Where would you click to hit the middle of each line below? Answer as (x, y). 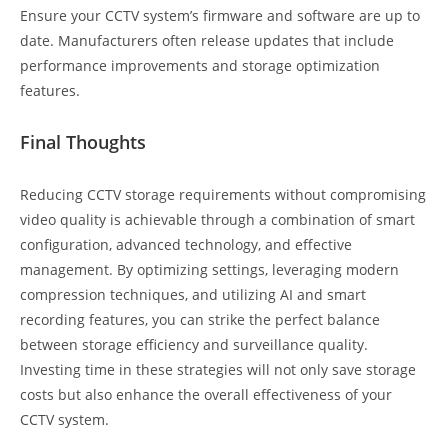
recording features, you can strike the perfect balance (200, 319)
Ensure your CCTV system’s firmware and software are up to (220, 15)
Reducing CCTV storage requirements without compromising (223, 194)
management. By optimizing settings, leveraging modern (209, 269)
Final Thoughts (83, 142)
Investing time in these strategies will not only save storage (218, 369)
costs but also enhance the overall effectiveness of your (206, 394)
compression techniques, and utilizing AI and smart (193, 294)
